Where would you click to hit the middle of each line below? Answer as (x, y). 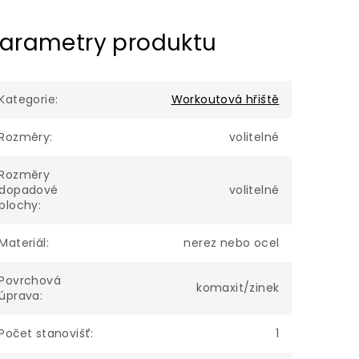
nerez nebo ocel (232, 243)
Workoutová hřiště (225, 99)
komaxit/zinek (238, 288)
